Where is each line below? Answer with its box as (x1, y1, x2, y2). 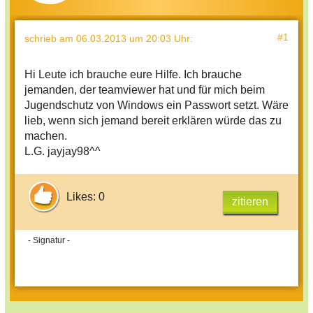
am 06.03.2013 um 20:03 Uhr (59, 32, 190, 44)
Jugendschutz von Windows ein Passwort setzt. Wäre (24, 99, 289, 111)
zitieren (232, 195, 268, 208)
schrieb (24, 32, 59, 44)
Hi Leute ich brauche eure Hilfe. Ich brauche (24, 68, 242, 80)
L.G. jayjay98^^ (24, 145, 101, 157)
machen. (24, 129, 67, 142)
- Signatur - (28, 235, 70, 245)
